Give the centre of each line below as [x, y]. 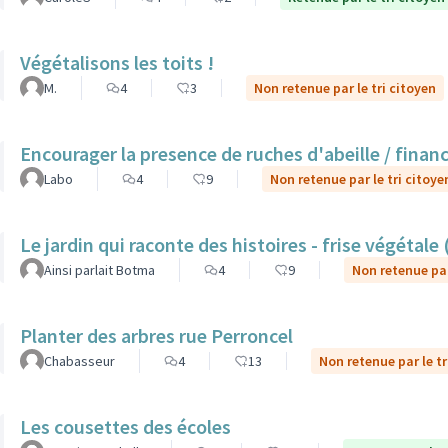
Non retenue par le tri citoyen [345, 88]
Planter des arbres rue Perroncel [156, 335]
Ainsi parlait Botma [99, 270]
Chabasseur [79, 361]
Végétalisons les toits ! [117, 62]
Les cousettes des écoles [125, 426]
